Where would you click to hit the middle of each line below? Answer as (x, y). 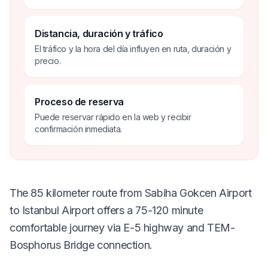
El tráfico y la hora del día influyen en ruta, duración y (133, 48)
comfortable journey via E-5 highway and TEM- (122, 227)
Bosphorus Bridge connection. (81, 245)
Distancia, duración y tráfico (99, 33)
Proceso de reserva (79, 101)
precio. (48, 60)
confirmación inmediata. (78, 129)
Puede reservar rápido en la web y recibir (113, 117)
